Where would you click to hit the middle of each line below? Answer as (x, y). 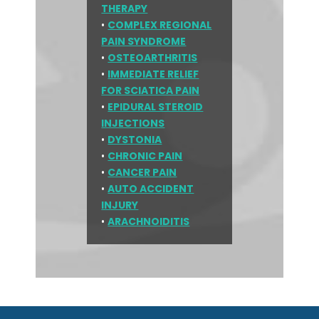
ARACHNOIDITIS (149, 222)
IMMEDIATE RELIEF (153, 74)
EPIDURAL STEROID (156, 107)
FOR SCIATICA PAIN (151, 91)
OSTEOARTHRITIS (153, 58)
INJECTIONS (133, 124)
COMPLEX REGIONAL (160, 25)
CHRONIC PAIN (145, 156)
